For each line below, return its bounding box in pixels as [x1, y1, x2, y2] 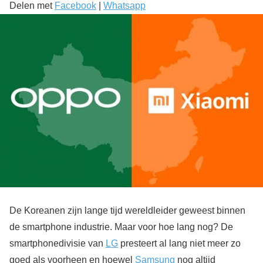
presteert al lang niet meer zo [118, 238, 241, 248]
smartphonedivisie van [9, 238, 106, 248]
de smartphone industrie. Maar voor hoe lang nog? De [9, 221, 233, 232]
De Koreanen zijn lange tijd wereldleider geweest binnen [9, 205, 245, 215]
